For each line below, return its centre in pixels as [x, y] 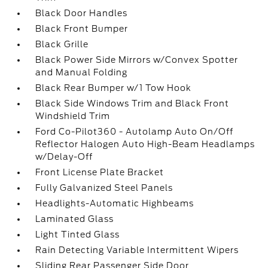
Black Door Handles [82, 13]
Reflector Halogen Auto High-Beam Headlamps [145, 144]
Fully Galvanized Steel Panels [104, 188]
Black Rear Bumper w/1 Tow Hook [114, 88]
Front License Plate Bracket [100, 172]
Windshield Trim [73, 116]
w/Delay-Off [64, 157]
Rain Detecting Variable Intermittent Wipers [137, 250]
